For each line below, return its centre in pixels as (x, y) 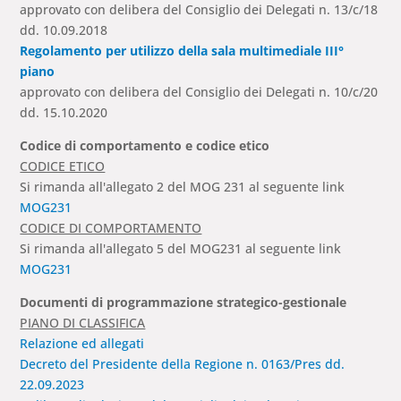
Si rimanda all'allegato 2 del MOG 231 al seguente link (183, 187)
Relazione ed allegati (82, 344)
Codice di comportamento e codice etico (145, 146)
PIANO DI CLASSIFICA (83, 323)
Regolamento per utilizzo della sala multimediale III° (182, 51)
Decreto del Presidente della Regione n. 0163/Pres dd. (183, 364)
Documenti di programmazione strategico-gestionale (183, 303)
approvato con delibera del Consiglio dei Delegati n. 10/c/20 (199, 92)
